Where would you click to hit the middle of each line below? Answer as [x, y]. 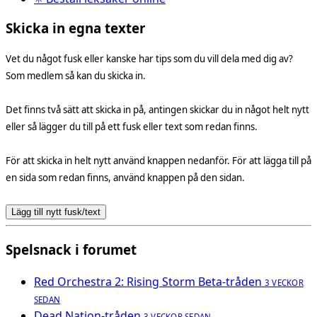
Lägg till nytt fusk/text [56, 212]
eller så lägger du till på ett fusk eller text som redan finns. [132, 126]
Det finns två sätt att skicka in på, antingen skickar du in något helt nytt [157, 109]
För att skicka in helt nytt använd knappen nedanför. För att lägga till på [158, 160]
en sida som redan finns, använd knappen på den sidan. [125, 177]
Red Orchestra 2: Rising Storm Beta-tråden [148, 282]
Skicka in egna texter [75, 28]
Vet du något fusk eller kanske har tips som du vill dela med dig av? [149, 58]
